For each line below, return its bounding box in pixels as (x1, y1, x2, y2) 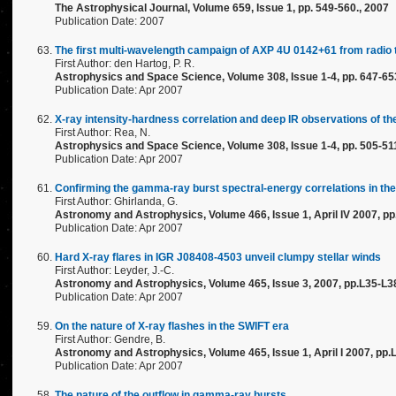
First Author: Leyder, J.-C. (55, 264, 174, 277)
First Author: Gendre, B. (55, 333, 165, 346)
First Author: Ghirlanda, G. (55, 195, 178, 208)
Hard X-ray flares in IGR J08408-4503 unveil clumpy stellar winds (55, 251, 381, 263)
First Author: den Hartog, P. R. (55, 57, 194, 70)
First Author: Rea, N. (55, 126, 150, 139)
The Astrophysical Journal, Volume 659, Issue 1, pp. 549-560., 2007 (55, 2, 389, 14)
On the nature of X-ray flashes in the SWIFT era (55, 320, 289, 332)
